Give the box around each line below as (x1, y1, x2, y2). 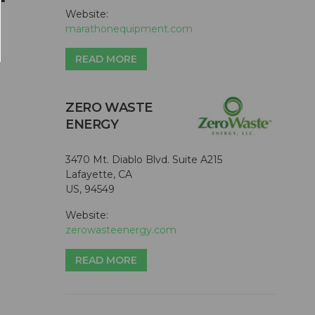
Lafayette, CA (65, 167, 132, 181)
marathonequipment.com (65, 22, 193, 35)
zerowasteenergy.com (65, 223, 176, 236)
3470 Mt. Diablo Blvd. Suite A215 (65, 153, 222, 166)
